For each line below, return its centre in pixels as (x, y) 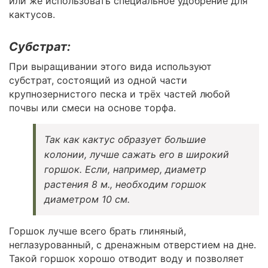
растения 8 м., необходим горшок (125, 185)
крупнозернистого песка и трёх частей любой (120, 94)
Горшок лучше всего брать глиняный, (98, 231)
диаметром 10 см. (87, 200)
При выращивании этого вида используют (110, 67)
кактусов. (32, 15)
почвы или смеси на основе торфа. (92, 108)
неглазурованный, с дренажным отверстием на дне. (133, 245)
